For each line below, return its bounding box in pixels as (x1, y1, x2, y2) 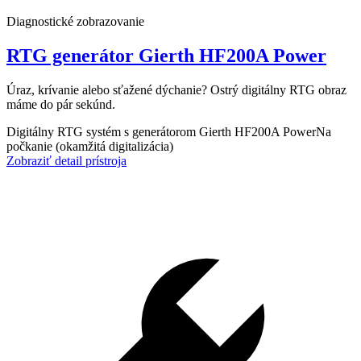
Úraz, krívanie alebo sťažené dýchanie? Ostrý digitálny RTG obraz (6, 83, 346, 98)
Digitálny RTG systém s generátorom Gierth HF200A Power (6, 125, 316, 139)
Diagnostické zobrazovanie (6, 15, 144, 29)
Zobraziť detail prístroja (6, 154, 127, 168)
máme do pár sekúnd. (6, 98, 115, 112)
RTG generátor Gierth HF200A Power (6, 45, 326, 67)
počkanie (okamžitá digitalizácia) (6, 139, 173, 154)
